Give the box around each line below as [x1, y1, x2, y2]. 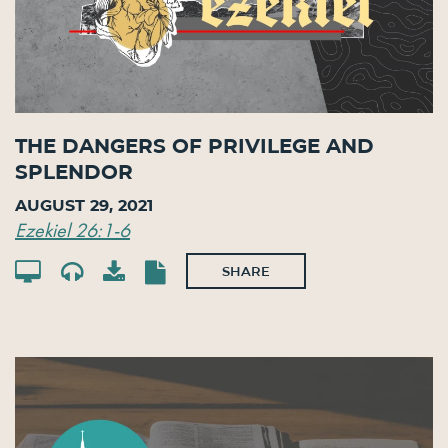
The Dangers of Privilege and [15, 134, 374, 159]
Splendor [15, 160, 133, 185]
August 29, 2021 [15, 195, 153, 215]
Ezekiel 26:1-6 [15, 216, 130, 243]
